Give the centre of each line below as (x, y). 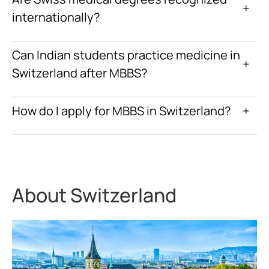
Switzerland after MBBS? (80, 73)
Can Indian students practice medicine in (126, 55)
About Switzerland (94, 195)
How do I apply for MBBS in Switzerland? (121, 111)
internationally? (56, 17)
